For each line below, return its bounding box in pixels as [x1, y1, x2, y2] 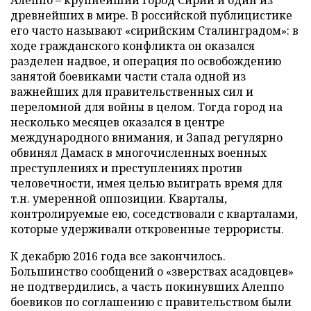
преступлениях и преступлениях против [10, 160, 242, 176]
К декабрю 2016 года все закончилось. [10, 249, 226, 264]
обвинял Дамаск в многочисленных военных [10, 145, 267, 160]
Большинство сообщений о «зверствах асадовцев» [10, 264, 294, 279]
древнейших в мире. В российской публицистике [10, 8, 292, 23]
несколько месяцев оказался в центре [10, 115, 225, 130]
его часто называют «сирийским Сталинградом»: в [10, 23, 299, 38]
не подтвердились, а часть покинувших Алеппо [10, 279, 284, 294]
